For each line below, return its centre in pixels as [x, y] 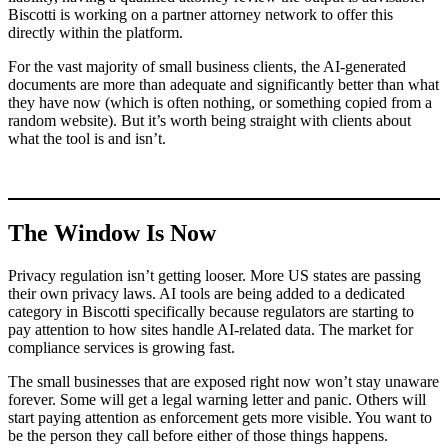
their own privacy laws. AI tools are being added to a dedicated [206, 294]
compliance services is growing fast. [121, 348]
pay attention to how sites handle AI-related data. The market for [210, 330]
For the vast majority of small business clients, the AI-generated [207, 67]
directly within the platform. [95, 33]
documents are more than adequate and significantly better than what [223, 85]
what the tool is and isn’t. [87, 139]
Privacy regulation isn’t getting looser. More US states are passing [214, 276]
